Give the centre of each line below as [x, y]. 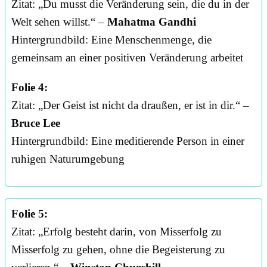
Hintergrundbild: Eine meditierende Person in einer [128, 141]
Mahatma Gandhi [152, 22]
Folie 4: [30, 88]
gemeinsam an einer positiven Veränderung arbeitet [127, 58]
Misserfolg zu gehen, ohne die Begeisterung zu [118, 250]
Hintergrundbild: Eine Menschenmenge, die [111, 40]
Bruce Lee [36, 123]
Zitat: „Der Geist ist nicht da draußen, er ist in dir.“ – [130, 105]
